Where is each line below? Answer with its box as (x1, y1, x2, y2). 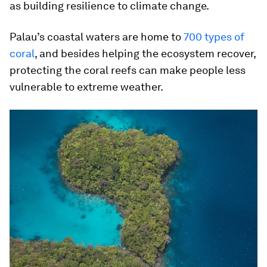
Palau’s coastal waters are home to (10, 30, 184, 44)
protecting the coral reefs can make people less (10, 64, 246, 77)
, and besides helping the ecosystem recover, (35, 47, 256, 60)
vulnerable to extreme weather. (10, 80, 163, 94)
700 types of (184, 30, 244, 44)
